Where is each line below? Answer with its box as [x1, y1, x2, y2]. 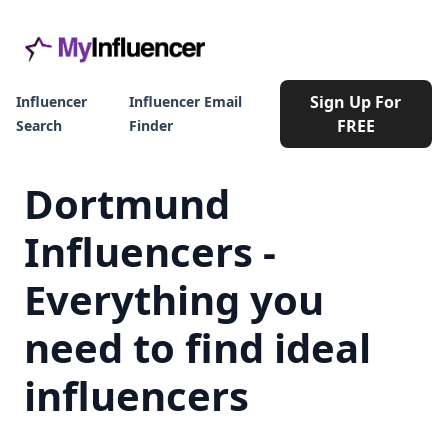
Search [16, 116, 62, 135]
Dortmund [24, 176, 230, 231]
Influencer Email [129, 92, 243, 111]
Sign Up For [310, 91, 402, 113]
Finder [129, 116, 174, 135]
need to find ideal [24, 320, 371, 375]
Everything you [24, 272, 324, 327]
